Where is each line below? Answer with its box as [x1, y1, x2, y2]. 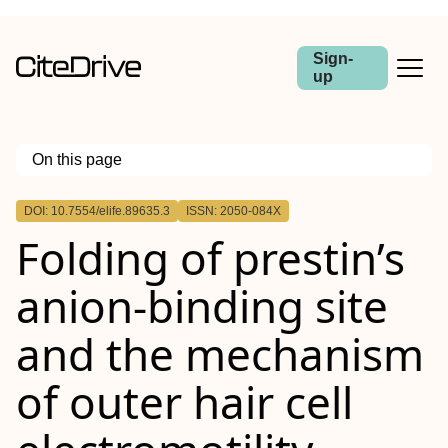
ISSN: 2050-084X [186, 204, 281, 218]
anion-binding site [16, 276, 388, 336]
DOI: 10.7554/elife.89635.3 [24, 204, 170, 218]
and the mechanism [16, 324, 424, 384]
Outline [32, 191, 88, 213]
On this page [32, 151, 122, 168]
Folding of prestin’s [16, 228, 405, 288]
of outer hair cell [16, 372, 353, 432]
